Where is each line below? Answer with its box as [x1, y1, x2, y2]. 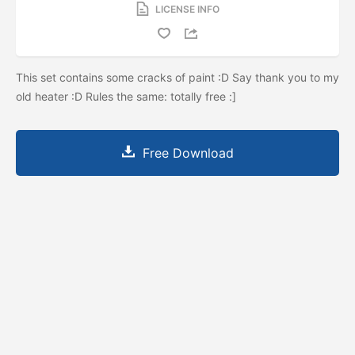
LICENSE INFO [155, 2, 219, 15]
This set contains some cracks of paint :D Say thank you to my [16, 70, 339, 84]
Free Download [142, 144, 234, 161]
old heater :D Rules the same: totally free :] [16, 89, 239, 103]
